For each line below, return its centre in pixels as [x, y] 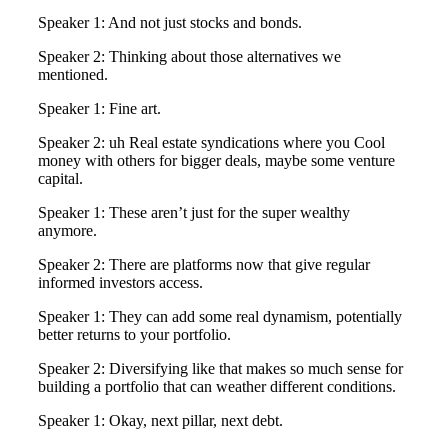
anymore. [67, 231]
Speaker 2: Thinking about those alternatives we [189, 57]
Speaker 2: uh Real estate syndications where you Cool [211, 143]
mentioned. [73, 75]
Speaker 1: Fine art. [99, 109]
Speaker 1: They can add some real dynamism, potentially [220, 317]
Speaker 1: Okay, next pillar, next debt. [160, 421]
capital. [60, 179]
